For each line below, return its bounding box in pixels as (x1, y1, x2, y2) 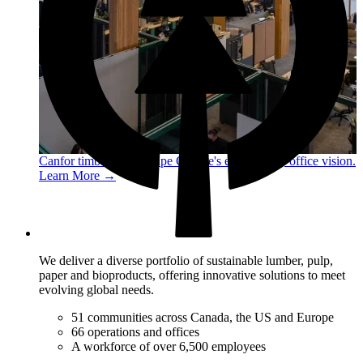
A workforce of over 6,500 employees (71, 339, 266, 353)
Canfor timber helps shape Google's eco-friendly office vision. (39, 154, 356, 169)
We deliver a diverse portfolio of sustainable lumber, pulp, (39, 253, 333, 267)
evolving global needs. (39, 282, 154, 297)
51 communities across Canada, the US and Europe (71, 310, 334, 324)
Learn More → (39, 169, 116, 183)
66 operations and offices (71, 324, 199, 339)
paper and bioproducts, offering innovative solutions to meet (39, 267, 345, 282)
